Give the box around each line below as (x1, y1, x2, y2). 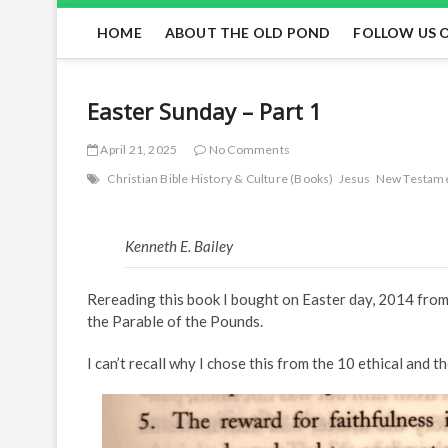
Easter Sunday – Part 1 (87, 95, 322, 126)
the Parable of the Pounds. (87, 311, 263, 330)
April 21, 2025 (98, 141, 178, 157)
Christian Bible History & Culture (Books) (107, 170, 334, 186)
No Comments (206, 141, 291, 157)
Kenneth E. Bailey (124, 236, 233, 255)
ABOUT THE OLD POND (164, 23, 331, 41)
